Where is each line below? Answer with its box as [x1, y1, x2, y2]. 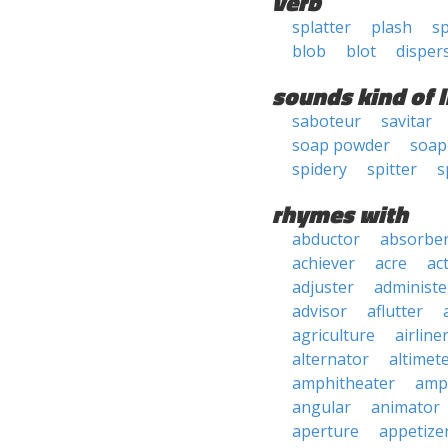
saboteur [292, 110, 361, 132]
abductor [292, 228, 360, 250]
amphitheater [292, 372, 395, 394]
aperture [292, 420, 359, 442]
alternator [292, 348, 369, 370]
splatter [292, 16, 351, 38]
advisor [292, 300, 347, 322]
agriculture [292, 324, 375, 346]
